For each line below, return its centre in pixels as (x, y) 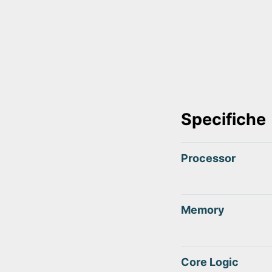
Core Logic (210, 262)
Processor (208, 158)
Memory (203, 210)
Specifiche (223, 120)
